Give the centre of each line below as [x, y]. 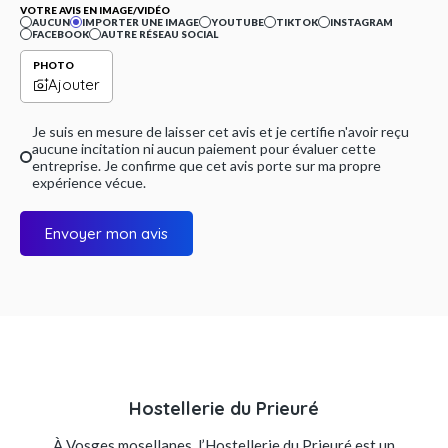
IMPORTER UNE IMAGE [140, 22]
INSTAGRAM [361, 22]
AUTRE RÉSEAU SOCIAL [159, 34]
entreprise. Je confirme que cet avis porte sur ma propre [206, 165]
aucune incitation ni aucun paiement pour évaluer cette [204, 148]
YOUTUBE [237, 22]
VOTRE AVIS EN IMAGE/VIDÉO [95, 10]
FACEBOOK [60, 34]
